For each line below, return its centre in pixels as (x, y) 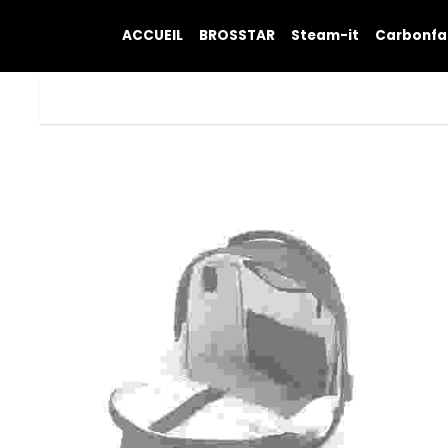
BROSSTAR (237, 35)
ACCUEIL (152, 35)
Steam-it (325, 35)
